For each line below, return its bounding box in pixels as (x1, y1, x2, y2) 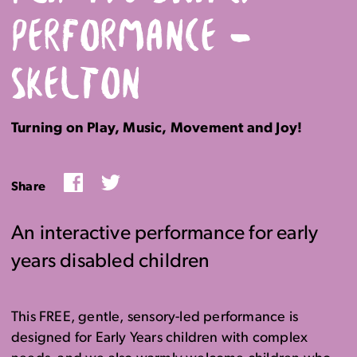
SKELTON (11, 63, 141, 111)
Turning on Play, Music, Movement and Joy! (11, 121, 303, 136)
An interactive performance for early (11, 224, 319, 244)
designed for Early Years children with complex (11, 331, 308, 346)
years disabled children (11, 252, 210, 272)
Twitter (120, 175, 158, 187)
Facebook (82, 175, 138, 187)
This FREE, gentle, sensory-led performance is (11, 310, 299, 325)
